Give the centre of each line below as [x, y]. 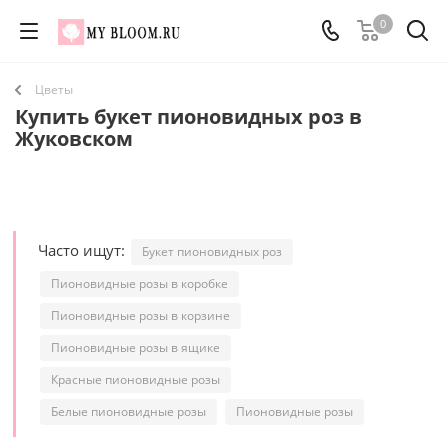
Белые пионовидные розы [128, 411]
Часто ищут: [83, 250]
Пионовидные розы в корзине [140, 315]
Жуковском [74, 138]
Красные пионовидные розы [135, 379]
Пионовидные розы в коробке [139, 283]
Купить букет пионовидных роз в [188, 116]
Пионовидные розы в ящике [135, 347]
